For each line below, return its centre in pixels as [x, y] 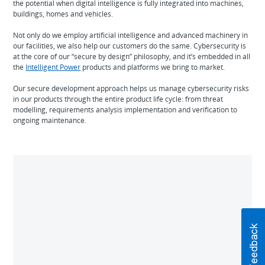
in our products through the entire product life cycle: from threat [118, 99]
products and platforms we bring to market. [153, 67]
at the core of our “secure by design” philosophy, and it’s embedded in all [132, 56]
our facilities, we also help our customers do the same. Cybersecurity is [130, 46]
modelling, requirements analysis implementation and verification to [125, 109]
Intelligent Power [53, 67]
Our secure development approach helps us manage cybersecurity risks [131, 88]
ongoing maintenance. [50, 120]
